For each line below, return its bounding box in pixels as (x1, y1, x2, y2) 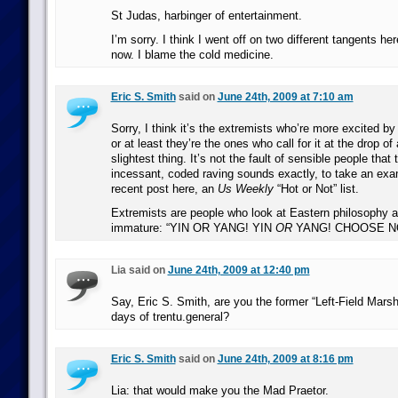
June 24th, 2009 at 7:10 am (217, 91, 354, 103)
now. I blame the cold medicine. (110, 48, 274, 61)
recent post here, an (110, 182, 218, 195)
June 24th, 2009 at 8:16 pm (217, 353, 354, 365)
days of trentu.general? (110, 310, 229, 323)
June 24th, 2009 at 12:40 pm (167, 264, 310, 276)
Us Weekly (217, 182, 274, 195)
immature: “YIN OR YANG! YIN (110, 221, 275, 235)
